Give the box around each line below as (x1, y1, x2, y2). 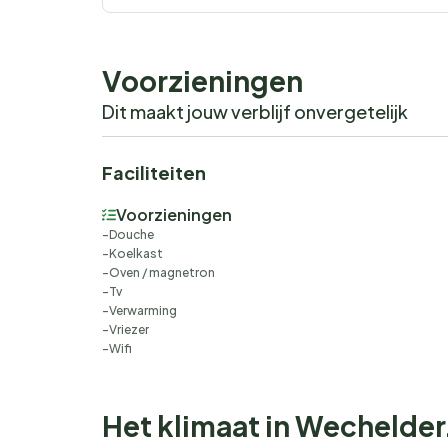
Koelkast (109, 246, 163, 262)
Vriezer (109, 322, 149, 338)
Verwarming (109, 303, 177, 319)
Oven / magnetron (109, 265, 215, 281)
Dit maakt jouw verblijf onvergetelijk (102, 100, 408, 124)
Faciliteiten (102, 161, 206, 185)
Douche (109, 227, 154, 243)
